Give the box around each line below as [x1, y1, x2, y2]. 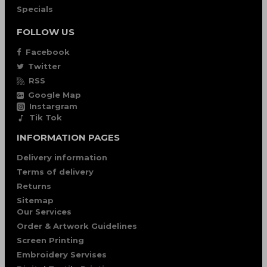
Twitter [28, 61, 61, 71]
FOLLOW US [17, 26, 74, 38]
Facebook [26, 47, 70, 57]
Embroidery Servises [17, 250, 107, 259]
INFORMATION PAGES [17, 132, 120, 143]
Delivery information [17, 153, 107, 162]
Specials [17, 4, 53, 14]
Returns [17, 181, 51, 191]
